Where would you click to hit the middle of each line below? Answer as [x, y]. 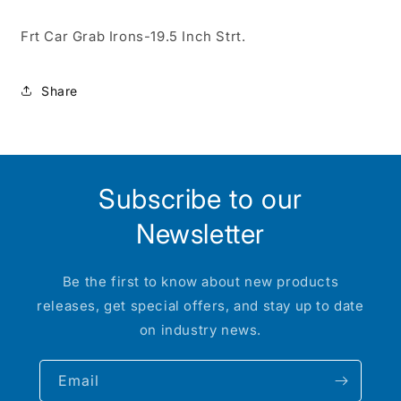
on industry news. [200, 330]
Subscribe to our [200, 199]
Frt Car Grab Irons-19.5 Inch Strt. [133, 36]
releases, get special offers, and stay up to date [200, 306]
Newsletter [200, 234]
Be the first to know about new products [200, 282]
